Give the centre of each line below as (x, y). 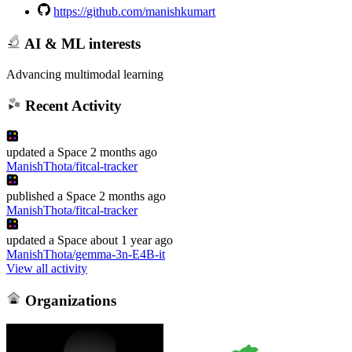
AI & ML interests (81, 43)
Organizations (68, 300)
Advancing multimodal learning (85, 74)
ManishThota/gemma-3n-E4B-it (86, 254)
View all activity (47, 268)
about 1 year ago (132, 240)
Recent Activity (71, 106)
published (30, 196)
